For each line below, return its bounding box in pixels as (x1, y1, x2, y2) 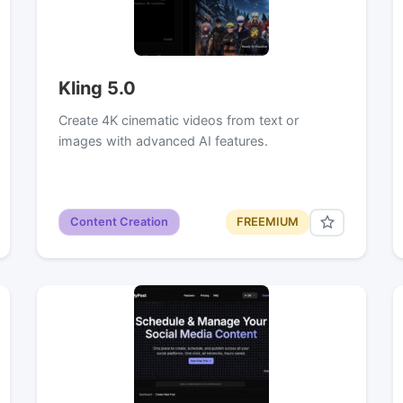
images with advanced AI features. (58, 132, 268, 148)
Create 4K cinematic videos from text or (58, 112, 299, 128)
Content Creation (69, 215, 168, 229)
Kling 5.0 (58, 76, 136, 99)
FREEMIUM (237, 215, 300, 229)
